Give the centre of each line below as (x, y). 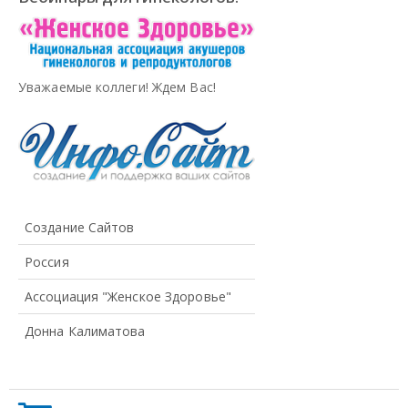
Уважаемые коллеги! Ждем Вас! (117, 87)
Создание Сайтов (80, 227)
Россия (47, 261)
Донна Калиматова (85, 331)
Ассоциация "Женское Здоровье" (128, 296)
